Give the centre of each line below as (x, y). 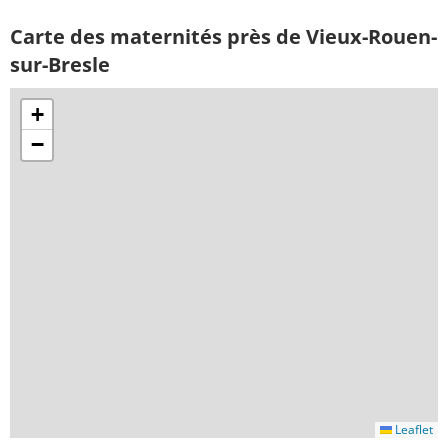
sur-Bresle (60, 64)
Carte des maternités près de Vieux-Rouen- (223, 36)
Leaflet (412, 430)
